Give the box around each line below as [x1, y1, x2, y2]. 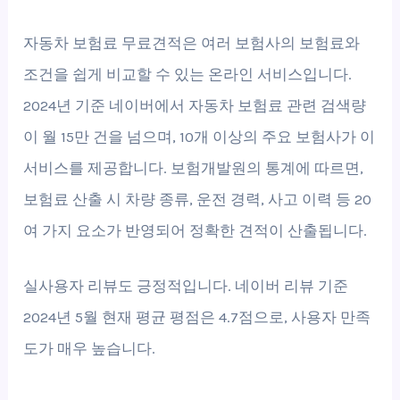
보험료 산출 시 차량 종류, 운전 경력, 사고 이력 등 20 [23, 189, 372, 208]
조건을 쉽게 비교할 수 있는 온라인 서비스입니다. [23, 64, 353, 83]
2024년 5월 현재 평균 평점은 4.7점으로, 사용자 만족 [23, 308, 371, 327]
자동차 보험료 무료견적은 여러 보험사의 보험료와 [23, 33, 361, 52]
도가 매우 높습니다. [23, 339, 156, 358]
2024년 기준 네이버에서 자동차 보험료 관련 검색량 [23, 96, 367, 114]
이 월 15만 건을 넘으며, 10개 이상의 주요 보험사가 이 [23, 127, 376, 146]
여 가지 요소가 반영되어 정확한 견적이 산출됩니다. [23, 221, 368, 239]
